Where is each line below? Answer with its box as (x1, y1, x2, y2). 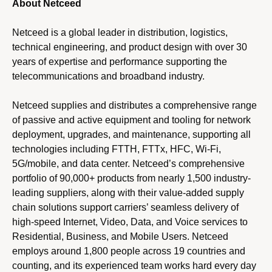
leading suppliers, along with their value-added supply (12, 187, 244, 198)
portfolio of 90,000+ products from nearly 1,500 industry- (12, 172, 251, 183)
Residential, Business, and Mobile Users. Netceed (12, 231, 228, 242)
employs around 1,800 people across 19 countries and (12, 245, 245, 256)
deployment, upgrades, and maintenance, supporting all (12, 129, 251, 140)
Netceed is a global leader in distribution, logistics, (12, 27, 228, 38)
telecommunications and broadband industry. (12, 70, 205, 81)
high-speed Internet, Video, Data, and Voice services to (12, 216, 248, 227)
